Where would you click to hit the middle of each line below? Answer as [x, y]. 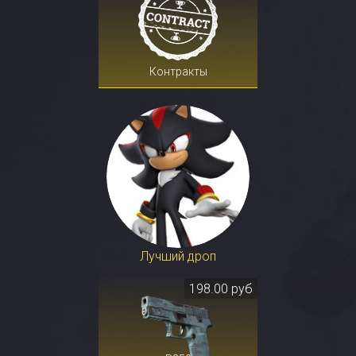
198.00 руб [221, 288]
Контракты [178, 72]
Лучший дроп [178, 256]
